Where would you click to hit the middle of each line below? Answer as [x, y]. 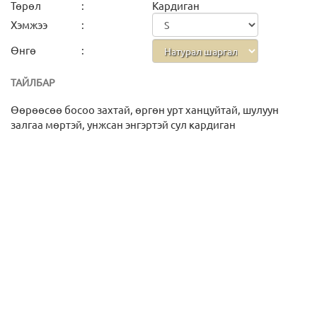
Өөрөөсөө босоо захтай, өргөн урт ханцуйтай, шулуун [145, 110]
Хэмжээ [29, 25]
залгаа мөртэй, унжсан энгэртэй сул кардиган [123, 125]
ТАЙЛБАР [33, 82]
